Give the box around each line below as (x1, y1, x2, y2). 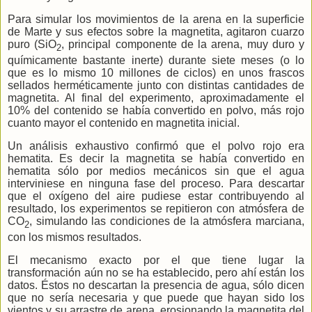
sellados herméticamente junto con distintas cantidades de (8, 79, 304, 92)
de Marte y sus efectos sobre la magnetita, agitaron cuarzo (8, 26, 304, 38)
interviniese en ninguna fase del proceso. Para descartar (8, 178, 304, 190)
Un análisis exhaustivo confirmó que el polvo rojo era (8, 140, 304, 153)
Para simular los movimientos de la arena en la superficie (8, 13, 304, 26)
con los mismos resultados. (8, 231, 141, 244)
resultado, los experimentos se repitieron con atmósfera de (8, 203, 304, 215)
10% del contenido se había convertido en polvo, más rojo (8, 104, 304, 117)
